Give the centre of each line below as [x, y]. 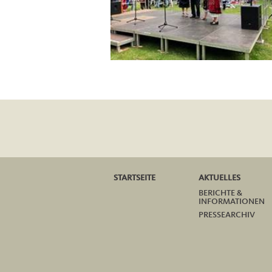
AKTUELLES [219, 178]
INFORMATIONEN [232, 202]
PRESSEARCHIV [227, 215]
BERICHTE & [220, 193]
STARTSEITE [134, 178]
